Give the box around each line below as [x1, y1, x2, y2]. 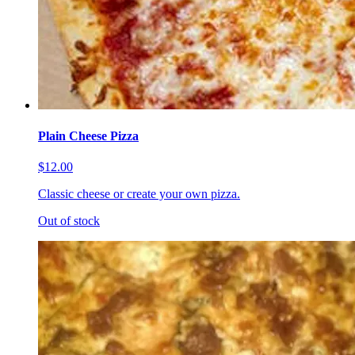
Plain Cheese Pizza [38, 128, 139, 143]
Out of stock [38, 214, 100, 228]
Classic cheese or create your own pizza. [38, 187, 240, 201]
